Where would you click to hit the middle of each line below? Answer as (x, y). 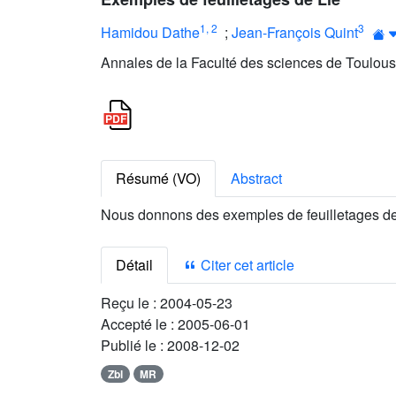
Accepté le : (139, 324)
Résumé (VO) (158, 178)
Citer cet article (246, 265)
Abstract (256, 178)
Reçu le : (130, 303)
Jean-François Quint (295, 32)
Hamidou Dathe (150, 32)
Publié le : (134, 345)
